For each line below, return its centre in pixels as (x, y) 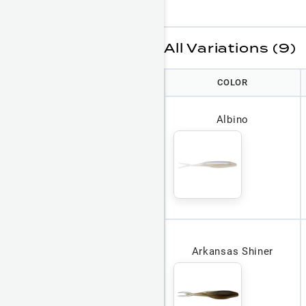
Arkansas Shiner (233, 252)
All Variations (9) (230, 48)
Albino (232, 120)
